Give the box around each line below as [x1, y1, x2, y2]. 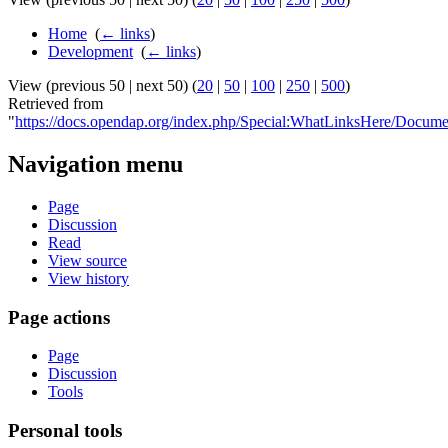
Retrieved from [8, 95, 103, 113]
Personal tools [8, 420, 122, 442]
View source [48, 251, 127, 269]
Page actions [8, 306, 110, 328]
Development [48, 43, 133, 61]
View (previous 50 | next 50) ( [8, 77, 197, 95]
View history [48, 269, 129, 287]
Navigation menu [8, 150, 183, 177]
